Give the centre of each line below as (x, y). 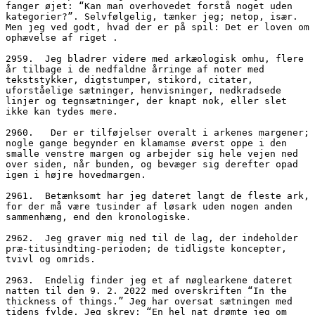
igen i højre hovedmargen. (76, 174)
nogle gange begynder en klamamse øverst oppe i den (146, 143)
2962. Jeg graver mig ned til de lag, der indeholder (152, 238)
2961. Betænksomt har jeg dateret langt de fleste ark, (157, 195)
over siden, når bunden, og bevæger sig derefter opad (152, 164)
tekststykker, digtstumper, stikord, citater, (129, 79)
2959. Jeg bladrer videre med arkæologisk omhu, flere (155, 58)
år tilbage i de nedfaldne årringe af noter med (135, 69)
